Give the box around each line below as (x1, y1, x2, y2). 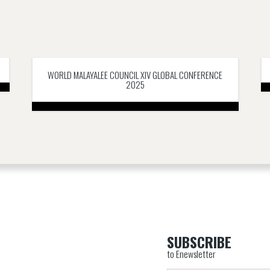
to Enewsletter (167, 246, 216, 262)
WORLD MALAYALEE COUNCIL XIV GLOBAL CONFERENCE (48, 67, 222, 81)
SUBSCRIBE (167, 231, 232, 253)
